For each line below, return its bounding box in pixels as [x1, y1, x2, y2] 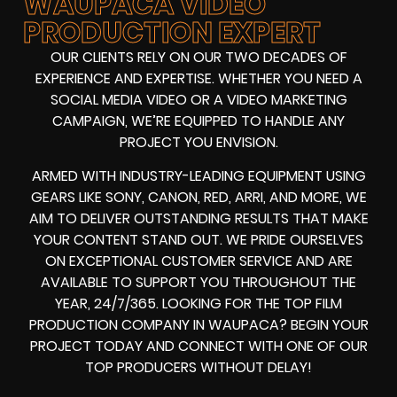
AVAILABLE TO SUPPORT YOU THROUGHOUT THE [41, 272, 356, 293]
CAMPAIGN [52, 111, 125, 132]
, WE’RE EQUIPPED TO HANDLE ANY [125, 111, 345, 132]
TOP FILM [284, 293, 342, 315]
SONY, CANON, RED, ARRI [105, 187, 263, 208]
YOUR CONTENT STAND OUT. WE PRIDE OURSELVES [34, 230, 363, 251]
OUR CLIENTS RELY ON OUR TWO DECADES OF [50, 47, 347, 68]
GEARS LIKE [30, 187, 105, 208]
